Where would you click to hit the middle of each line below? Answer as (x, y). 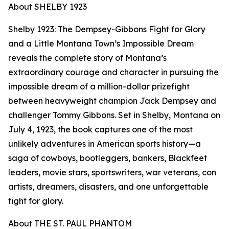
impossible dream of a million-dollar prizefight (99, 87)
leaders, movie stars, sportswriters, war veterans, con (112, 173)
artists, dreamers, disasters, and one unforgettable (108, 187)
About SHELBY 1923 (48, 7)
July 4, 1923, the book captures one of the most (100, 130)
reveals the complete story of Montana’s (87, 58)
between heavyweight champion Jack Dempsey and (112, 101)
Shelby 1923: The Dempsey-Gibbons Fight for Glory (107, 29)
